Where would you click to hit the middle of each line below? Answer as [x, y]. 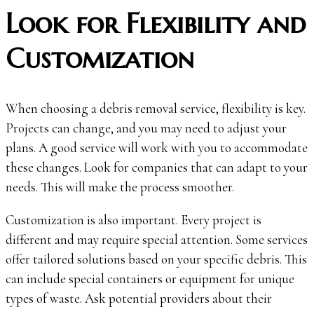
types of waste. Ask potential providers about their [139, 299]
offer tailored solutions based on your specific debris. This [156, 259]
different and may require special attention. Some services [157, 240]
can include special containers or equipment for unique [150, 279]
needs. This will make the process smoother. [120, 187]
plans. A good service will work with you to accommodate [157, 148]
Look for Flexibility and [156, 23]
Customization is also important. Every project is [134, 220]
